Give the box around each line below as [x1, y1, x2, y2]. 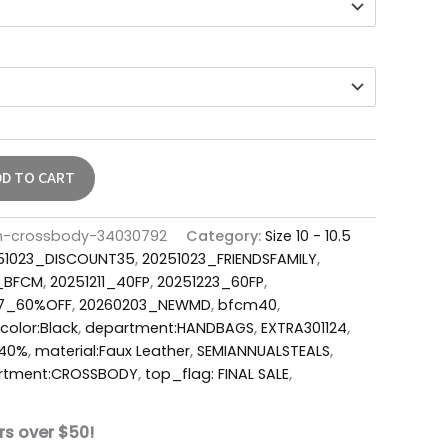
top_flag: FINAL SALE [145, 363, 289, 384]
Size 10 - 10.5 [265, 225, 351, 246]
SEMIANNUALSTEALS [197, 340, 330, 361]
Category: [186, 225, 265, 246]
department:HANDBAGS [85, 317, 254, 338]
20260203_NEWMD [79, 294, 211, 315]
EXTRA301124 [261, 317, 347, 338]
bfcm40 [218, 294, 277, 315]
